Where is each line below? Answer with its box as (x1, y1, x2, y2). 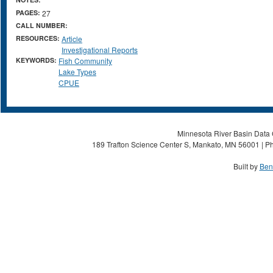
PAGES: (16, 8, 42, 17)
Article (62, 34, 82, 44)
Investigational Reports (62, 44, 138, 55)
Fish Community (58, 55, 112, 66)
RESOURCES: (16, 34, 62, 43)
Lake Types (58, 66, 96, 77)
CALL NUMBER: (16, 21, 69, 30)
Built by (233, 161, 260, 171)
